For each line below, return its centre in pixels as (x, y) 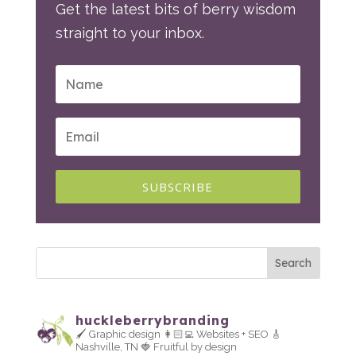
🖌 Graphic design (118, 334)
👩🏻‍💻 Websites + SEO (214, 334)
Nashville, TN (106, 347)
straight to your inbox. (130, 33)
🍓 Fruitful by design (187, 347)
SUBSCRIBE (178, 186)
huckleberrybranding (152, 320)
